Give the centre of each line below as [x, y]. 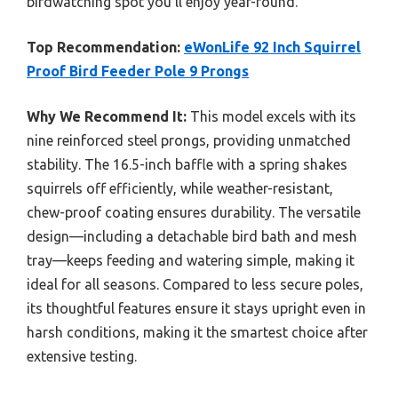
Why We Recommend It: [107, 117]
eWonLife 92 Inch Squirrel [272, 48]
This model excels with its [271, 117]
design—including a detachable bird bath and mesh [192, 237]
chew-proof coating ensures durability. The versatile [194, 213]
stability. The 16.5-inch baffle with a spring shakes [187, 165]
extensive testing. [82, 357]
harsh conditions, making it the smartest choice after [197, 333]
